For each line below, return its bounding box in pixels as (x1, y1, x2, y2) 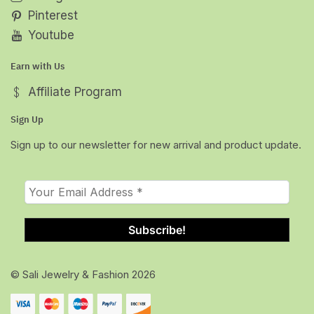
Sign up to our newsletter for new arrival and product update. (11, 137, 301, 151)
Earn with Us (11, 60, 64, 73)
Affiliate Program (27, 84, 122, 99)
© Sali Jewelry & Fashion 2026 (11, 268, 156, 282)
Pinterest (27, 8, 78, 22)
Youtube (27, 28, 74, 43)
